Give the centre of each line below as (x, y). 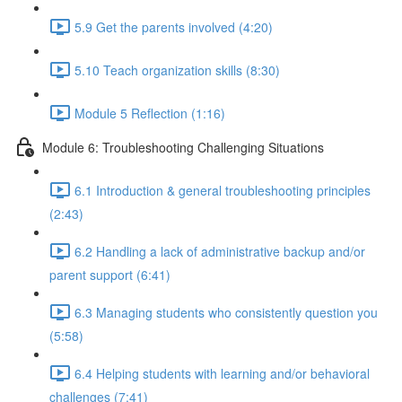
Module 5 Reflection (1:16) (150, 113)
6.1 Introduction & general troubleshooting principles (223, 190)
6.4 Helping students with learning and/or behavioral (222, 373)
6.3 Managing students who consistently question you (226, 312)
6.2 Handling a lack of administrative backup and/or (220, 251)
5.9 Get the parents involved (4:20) (174, 26)
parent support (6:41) (110, 275)
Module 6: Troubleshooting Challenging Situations (183, 147)
